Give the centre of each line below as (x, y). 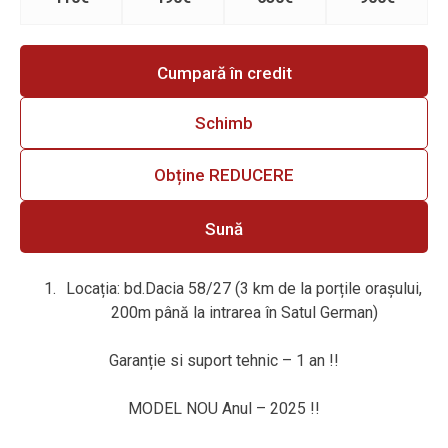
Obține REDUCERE (224, 174)
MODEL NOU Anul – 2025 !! (224, 409)
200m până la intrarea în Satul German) (244, 313)
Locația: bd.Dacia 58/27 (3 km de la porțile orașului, (244, 289)
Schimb (224, 122)
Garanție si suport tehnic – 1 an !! (224, 361)
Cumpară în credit (224, 72)
